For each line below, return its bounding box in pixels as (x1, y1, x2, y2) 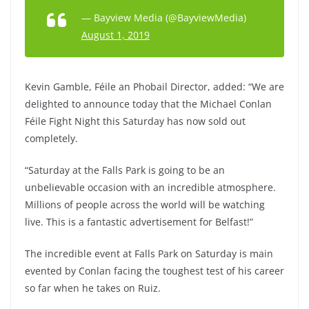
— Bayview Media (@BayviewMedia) (81, 11, 246, 24)
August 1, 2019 (81, 28, 150, 41)
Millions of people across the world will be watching (25, 198, 265, 211)
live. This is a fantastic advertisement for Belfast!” (25, 215, 253, 228)
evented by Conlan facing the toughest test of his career (25, 264, 284, 277)
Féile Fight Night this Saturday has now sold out (25, 114, 246, 128)
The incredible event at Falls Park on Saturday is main (25, 247, 273, 260)
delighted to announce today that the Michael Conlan (25, 97, 272, 110)
